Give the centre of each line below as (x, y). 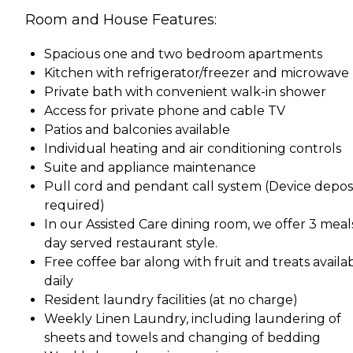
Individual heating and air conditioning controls (193, 148)
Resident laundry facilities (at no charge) (171, 299)
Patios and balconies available (137, 129)
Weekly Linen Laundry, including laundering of (193, 318)
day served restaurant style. (131, 243)
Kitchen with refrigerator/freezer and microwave (197, 72)
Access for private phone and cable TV (165, 110)
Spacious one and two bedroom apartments (183, 54)
